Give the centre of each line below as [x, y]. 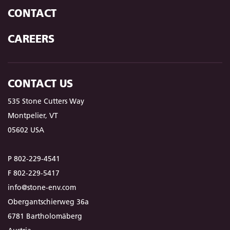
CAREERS [31, 39]
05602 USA [26, 130]
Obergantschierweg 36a [48, 202]
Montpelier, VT [33, 116]
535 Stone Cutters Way [46, 101]
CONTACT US [40, 84]
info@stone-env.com [42, 188]
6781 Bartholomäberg [45, 216]
